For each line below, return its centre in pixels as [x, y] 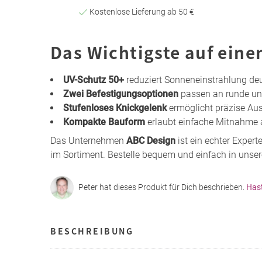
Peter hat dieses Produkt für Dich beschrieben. [162, 187]
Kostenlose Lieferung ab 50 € [141, 11]
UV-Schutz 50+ [94, 80]
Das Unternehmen [88, 140]
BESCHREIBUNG [92, 231]
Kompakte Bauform [104, 122]
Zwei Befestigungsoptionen [121, 94]
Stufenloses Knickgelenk [115, 108]
